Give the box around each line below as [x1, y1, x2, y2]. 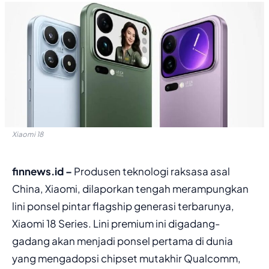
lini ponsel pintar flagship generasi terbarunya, [12, 199, 234, 213]
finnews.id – [12, 164, 72, 178]
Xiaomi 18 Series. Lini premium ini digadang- [12, 216, 220, 230]
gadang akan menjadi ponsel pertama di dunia [12, 234, 233, 247]
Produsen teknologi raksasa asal [72, 164, 230, 178]
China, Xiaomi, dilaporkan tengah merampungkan [12, 181, 249, 195]
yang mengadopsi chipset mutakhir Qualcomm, [12, 251, 241, 265]
